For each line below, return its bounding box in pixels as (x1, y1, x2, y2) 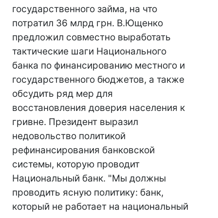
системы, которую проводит (12, 159, 140, 170)
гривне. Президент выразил (12, 116, 138, 127)
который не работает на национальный (12, 201, 188, 212)
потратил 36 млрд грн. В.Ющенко (12, 18, 163, 29)
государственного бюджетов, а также (12, 74, 184, 85)
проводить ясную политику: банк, (12, 187, 163, 198)
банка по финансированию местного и (12, 60, 185, 71)
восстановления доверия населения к (12, 102, 185, 113)
